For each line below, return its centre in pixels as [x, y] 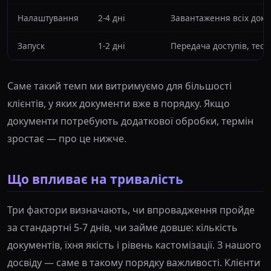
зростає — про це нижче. [67, 139]
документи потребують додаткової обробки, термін [130, 121]
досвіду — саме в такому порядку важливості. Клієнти [134, 263]
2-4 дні [112, 18]
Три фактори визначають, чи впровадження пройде [131, 210]
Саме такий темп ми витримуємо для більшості [119, 86]
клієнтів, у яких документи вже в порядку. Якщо [119, 104]
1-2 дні [112, 46]
